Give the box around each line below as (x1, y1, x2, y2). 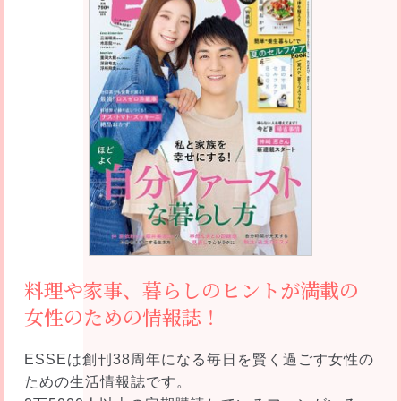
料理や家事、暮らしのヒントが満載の (23, 275, 359, 303)
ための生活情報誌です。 (23, 373, 192, 389)
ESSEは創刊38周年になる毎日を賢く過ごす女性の (23, 351, 374, 367)
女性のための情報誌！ (23, 302, 221, 330)
